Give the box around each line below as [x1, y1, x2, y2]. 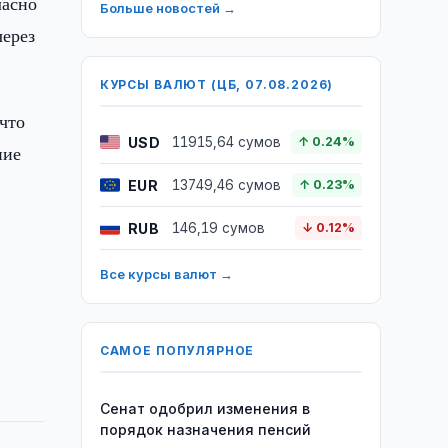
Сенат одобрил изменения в [99, 400, 310, 417]
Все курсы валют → [99, 266, 233, 282]
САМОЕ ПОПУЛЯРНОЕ [99, 343, 255, 358]
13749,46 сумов [171, 177, 281, 193]
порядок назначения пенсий [99, 421, 311, 438]
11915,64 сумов [171, 134, 281, 150]
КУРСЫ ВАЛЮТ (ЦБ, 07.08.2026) [99, 77, 334, 92]
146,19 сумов [171, 220, 265, 236]
